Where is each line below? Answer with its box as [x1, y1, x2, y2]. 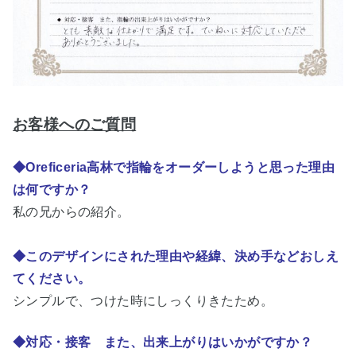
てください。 [13, 271, 91, 285]
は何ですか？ [13, 182, 91, 196]
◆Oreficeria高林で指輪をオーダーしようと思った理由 [13, 160, 335, 174]
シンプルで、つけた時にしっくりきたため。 [13, 293, 273, 308]
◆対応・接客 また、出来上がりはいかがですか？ [13, 335, 313, 349]
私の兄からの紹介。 [13, 204, 130, 219]
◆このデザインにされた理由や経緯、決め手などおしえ [13, 249, 339, 263]
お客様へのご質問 [13, 115, 137, 133]
